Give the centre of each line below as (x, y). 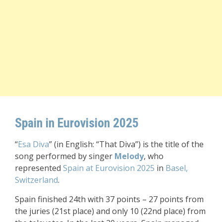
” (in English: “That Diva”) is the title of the (126, 144)
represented (39, 168)
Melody (129, 156)
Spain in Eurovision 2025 (77, 123)
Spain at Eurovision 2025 (110, 168)
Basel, (177, 168)
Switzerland (36, 180)
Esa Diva (33, 144)
